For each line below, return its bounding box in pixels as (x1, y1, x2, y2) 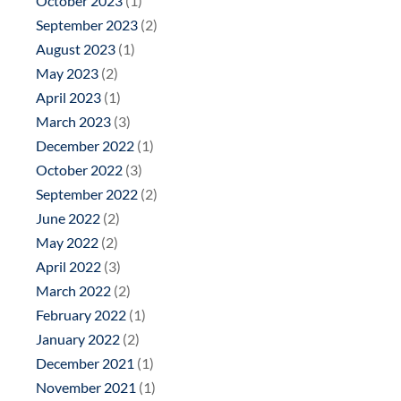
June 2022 (36, 209, 100, 227)
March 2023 (36, 113, 111, 131)
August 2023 (36, 40, 115, 58)
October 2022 (36, 161, 123, 179)
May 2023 (36, 64, 98, 82)
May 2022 (36, 234, 98, 252)
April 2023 (36, 89, 101, 107)
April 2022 (36, 258, 101, 276)
